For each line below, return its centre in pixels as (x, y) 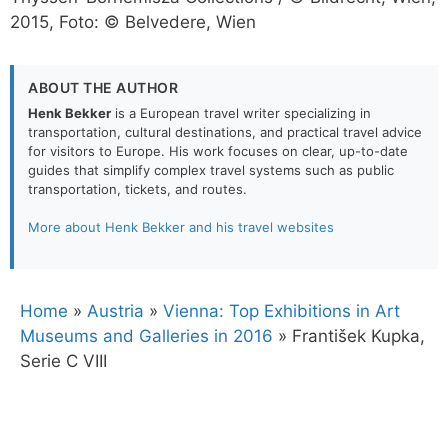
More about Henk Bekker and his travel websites (181, 227)
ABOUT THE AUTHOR (103, 87)
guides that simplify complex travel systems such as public (211, 169)
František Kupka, (358, 335)
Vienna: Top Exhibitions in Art (281, 310)
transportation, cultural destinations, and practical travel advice (225, 131)
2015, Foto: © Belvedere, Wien (133, 21)
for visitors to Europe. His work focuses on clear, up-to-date (218, 150)
